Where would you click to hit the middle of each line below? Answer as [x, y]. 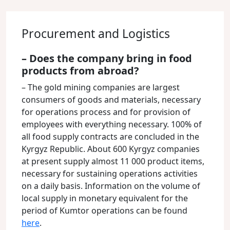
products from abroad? [80, 71]
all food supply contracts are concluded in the [110, 137]
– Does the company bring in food [107, 58]
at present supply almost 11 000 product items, [113, 161]
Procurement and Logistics [96, 33]
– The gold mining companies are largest [101, 87]
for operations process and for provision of [106, 112]
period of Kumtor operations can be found [104, 210]
